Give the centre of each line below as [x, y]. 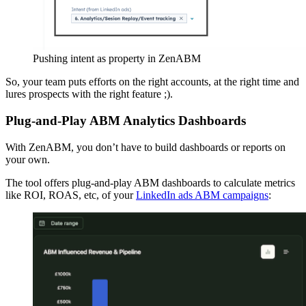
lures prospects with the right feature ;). [89, 94]
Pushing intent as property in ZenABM [117, 59]
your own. [28, 159]
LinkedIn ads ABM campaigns [202, 195]
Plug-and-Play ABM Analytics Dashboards [126, 121]
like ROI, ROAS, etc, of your [71, 195]
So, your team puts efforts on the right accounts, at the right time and [152, 82]
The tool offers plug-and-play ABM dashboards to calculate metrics [150, 182]
